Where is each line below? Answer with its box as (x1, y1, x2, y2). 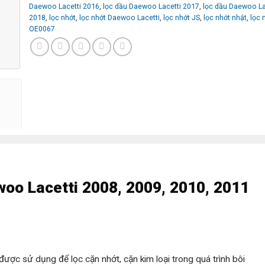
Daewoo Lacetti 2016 (29, 2, 99, 11)
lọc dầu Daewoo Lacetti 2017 (103, 2, 199, 11)
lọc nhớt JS (163, 13, 200, 22)
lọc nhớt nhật (203, 13, 247, 22)
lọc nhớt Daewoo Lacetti (79, 13, 160, 22)
